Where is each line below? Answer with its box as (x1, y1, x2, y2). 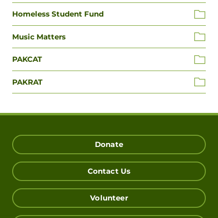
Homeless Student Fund (12, 9, 104, 19)
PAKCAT (12, 54, 42, 64)
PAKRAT (12, 77, 42, 87)
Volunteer (90, 194, 128, 203)
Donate (95, 140, 123, 149)
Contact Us (87, 167, 131, 176)
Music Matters (12, 32, 66, 41)
